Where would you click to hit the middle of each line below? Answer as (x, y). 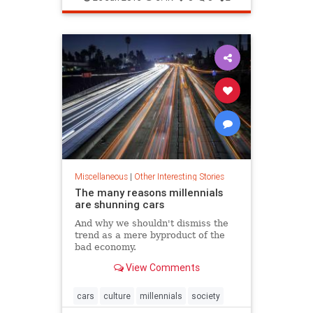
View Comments (161, 268)
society (206, 296)
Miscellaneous (101, 176)
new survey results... (122, 8)
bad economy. (105, 247)
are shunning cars (119, 204)
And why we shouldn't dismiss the (151, 223)
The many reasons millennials (148, 192)
